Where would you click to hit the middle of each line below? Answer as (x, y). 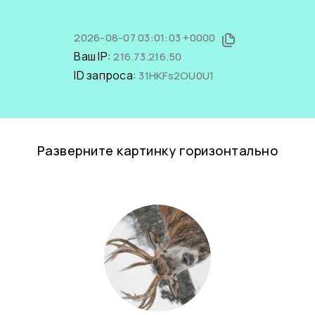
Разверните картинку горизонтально (157, 150)
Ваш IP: (94, 56)
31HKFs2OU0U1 (176, 76)
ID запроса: (107, 75)
